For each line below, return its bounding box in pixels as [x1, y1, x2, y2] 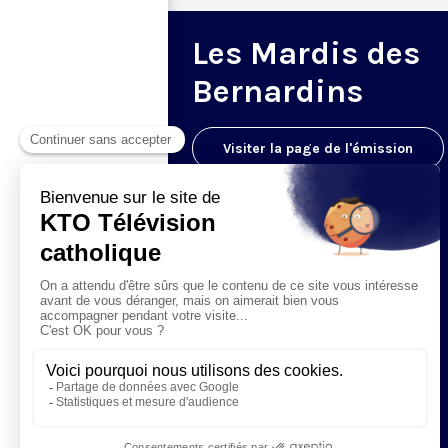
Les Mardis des [192, 34, 420, 72]
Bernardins [192, 72, 363, 110]
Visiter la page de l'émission [223, 139, 413, 157]
